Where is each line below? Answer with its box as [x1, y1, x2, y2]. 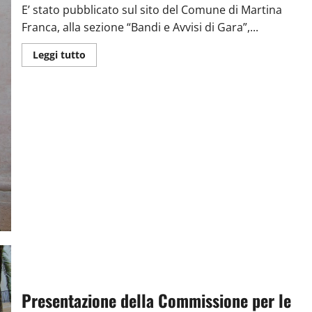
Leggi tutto [32, 47, 86, 61]
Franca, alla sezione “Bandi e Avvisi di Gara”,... [21, 19, 258, 35]
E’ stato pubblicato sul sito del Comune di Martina [21, 1, 282, 17]
